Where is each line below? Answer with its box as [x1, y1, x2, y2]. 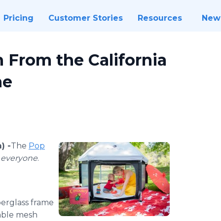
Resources [137, 13, 182, 23]
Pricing [3, 13, 34, 23]
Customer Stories [48, 13, 123, 23]
